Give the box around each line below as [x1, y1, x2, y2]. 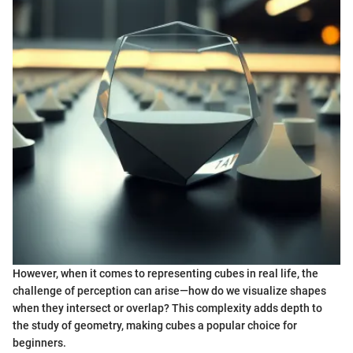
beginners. [13, 336, 66, 350]
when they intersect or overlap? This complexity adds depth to [13, 302, 322, 315]
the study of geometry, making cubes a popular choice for [13, 319, 297, 333]
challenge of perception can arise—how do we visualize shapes [13, 284, 326, 298]
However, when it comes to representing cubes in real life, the [13, 267, 318, 281]
